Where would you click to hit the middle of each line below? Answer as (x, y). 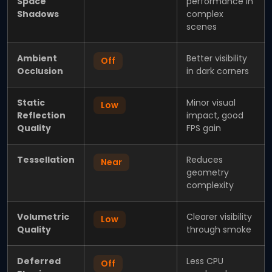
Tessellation (46, 159)
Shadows (38, 14)
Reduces (205, 159)
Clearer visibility (219, 216)
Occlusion (40, 71)
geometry (208, 172)
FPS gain (204, 128)
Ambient (37, 58)
